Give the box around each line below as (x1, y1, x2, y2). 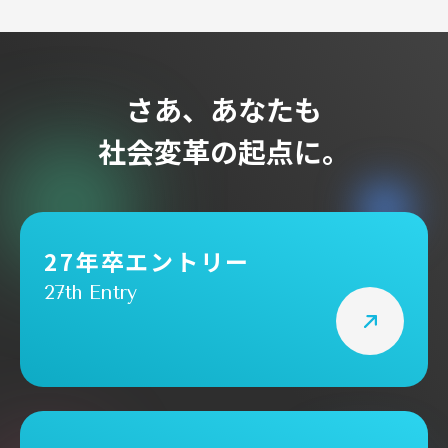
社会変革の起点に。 (98, 131, 350, 172)
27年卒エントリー (44, 244, 250, 279)
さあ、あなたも (126, 89, 322, 130)
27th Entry (44, 281, 136, 305)
